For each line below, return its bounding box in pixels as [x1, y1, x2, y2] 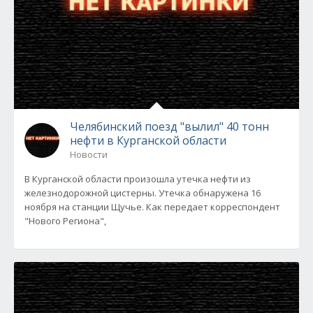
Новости [70, 148, 108, 161]
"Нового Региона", [24, 214, 106, 227]
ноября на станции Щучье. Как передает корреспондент [24, 201, 280, 213]
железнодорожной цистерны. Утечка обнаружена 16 [24, 187, 261, 199]
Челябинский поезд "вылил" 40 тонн [70, 119, 269, 134]
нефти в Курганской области [70, 133, 226, 148]
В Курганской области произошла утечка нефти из [24, 173, 251, 185]
